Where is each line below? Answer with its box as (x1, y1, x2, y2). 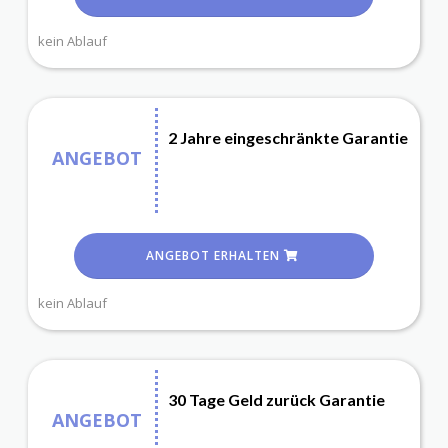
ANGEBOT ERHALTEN (146, 247, 285, 265)
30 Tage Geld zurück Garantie (168, 390, 385, 410)
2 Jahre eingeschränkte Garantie (168, 128, 408, 148)
